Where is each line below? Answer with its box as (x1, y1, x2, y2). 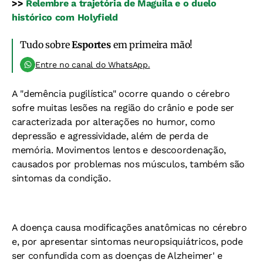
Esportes (72, 38, 111, 50)
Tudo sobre (20, 38, 72, 50)
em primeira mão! (110, 38, 193, 50)
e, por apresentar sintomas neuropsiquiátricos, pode (12, 235, 243, 247)
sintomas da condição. (12, 172, 111, 184)
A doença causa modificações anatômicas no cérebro (12, 221, 247, 233)
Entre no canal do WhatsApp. (35, 59, 150, 69)
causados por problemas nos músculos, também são (12, 158, 245, 170)
